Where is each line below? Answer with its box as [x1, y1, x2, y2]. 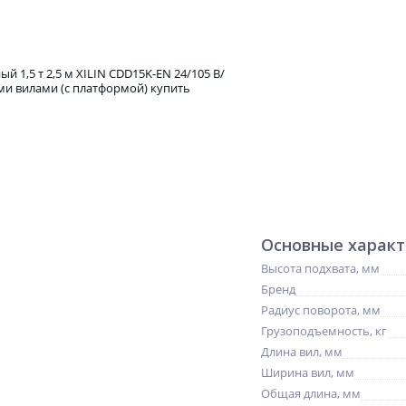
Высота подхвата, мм [261, 260, 380, 276]
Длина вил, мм [261, 343, 343, 360]
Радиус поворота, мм [261, 302, 381, 318]
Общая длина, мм [261, 385, 361, 401]
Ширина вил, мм [261, 364, 354, 381]
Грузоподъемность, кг [261, 323, 387, 339]
